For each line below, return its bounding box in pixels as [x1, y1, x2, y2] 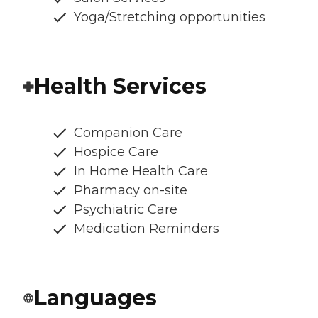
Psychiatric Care [74, 201, 177, 217]
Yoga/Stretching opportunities [74, 9, 265, 25]
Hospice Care [74, 143, 158, 160]
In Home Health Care [74, 163, 208, 179]
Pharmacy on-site [74, 182, 187, 198]
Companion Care [74, 124, 182, 141]
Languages [34, 284, 157, 311]
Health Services [34, 72, 207, 99]
